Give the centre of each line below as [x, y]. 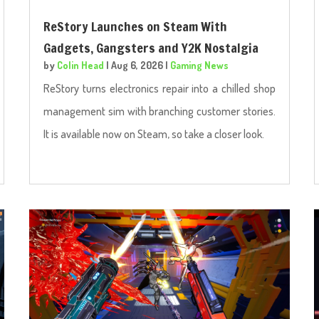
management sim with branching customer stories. [159, 111]
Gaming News [200, 65]
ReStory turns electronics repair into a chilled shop [159, 88]
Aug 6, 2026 [137, 65]
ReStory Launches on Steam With [136, 26]
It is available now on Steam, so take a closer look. [154, 134]
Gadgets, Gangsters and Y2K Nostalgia [151, 47]
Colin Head [81, 65]
